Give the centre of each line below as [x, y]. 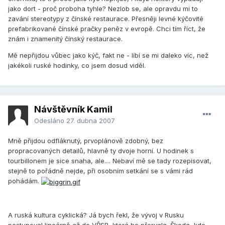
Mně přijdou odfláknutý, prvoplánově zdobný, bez [86, 141]
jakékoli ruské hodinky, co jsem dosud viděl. [77, 66]
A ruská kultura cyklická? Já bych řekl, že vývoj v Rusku [96, 215]
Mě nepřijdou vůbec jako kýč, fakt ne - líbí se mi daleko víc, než [108, 55]
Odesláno [50, 121]
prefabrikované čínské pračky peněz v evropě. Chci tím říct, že [107, 29]
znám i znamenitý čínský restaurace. [65, 39]
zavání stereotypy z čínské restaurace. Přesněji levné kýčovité [106, 19]
